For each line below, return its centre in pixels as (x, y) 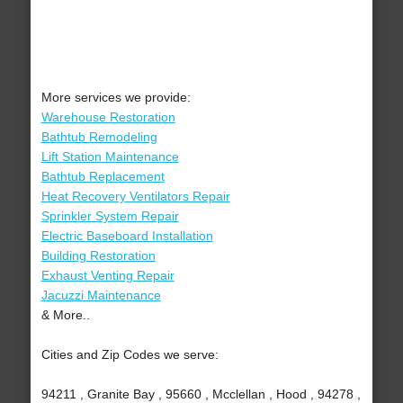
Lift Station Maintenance (110, 157)
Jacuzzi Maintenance (101, 296)
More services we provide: (116, 98)
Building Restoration (98, 256)
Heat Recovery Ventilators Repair (135, 197)
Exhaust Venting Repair (107, 276)
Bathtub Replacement (103, 177)
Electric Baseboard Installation (127, 236)
